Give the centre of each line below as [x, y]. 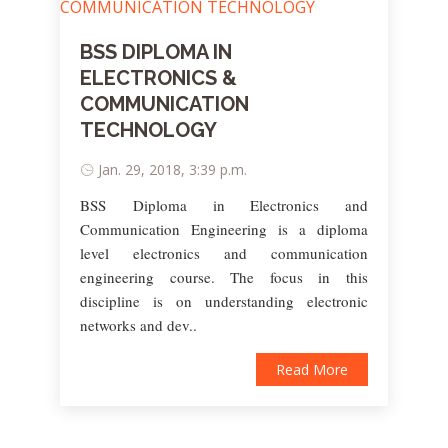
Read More [312, 369]
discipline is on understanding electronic [224, 300]
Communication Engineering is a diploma [224, 228]
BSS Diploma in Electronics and [224, 204]
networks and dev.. [138, 324]
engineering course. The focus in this [224, 276]
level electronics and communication [224, 252]
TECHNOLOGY [148, 129]
